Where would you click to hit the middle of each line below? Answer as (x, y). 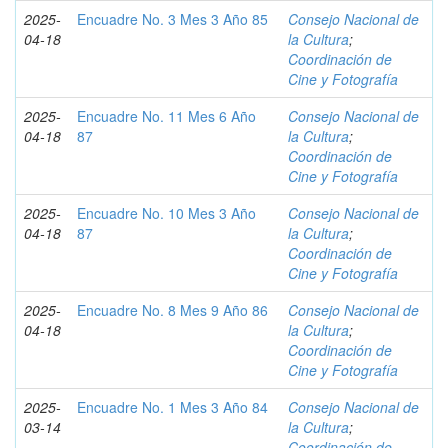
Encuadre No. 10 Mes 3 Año (166, 213)
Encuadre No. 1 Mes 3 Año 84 (172, 407)
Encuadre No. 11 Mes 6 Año (166, 116)
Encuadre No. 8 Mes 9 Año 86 (172, 310)
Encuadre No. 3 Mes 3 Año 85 (172, 19)
